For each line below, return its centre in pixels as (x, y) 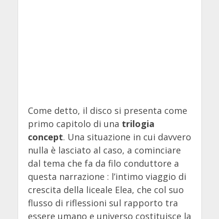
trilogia (138, 123)
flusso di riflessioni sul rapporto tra (103, 203)
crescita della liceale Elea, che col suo (106, 189)
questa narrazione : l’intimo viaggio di (107, 176)
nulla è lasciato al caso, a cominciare (104, 150)
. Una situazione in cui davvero (127, 137)
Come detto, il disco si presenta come (107, 110)
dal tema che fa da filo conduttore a (103, 163)
